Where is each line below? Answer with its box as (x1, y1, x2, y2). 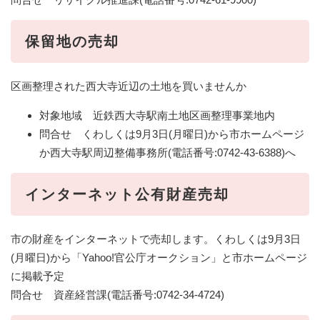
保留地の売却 (25, 33, 119, 49)
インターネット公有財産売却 (25, 186, 229, 202)
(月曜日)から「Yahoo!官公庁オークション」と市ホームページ (11, 251, 307, 264)
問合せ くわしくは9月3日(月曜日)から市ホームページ (39, 127, 304, 140)
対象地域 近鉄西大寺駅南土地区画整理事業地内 (39, 109, 275, 121)
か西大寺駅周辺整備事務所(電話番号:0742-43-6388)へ (39, 146, 296, 159)
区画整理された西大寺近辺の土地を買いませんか (11, 79, 246, 92)
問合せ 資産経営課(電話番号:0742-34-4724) (11, 288, 224, 301)
